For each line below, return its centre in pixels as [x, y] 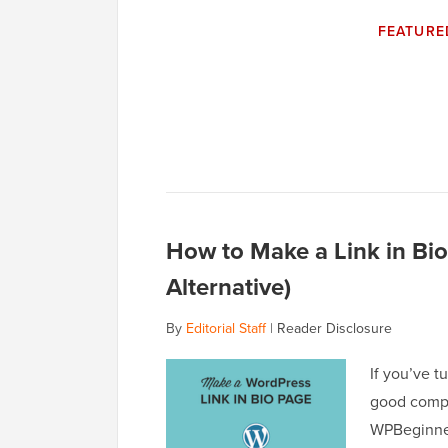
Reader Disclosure [334, 328]
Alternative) [228, 287]
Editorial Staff [226, 328]
